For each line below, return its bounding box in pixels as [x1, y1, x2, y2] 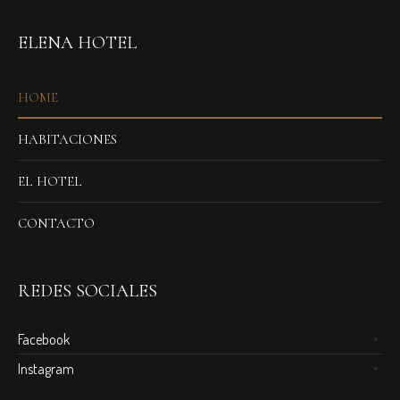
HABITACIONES [18, 131, 118, 148]
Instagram [18, 360, 75, 379]
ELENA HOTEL [18, 32, 137, 54]
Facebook [18, 330, 71, 349]
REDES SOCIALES [18, 280, 158, 303]
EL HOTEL [18, 173, 83, 190]
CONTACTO [18, 215, 96, 232]
